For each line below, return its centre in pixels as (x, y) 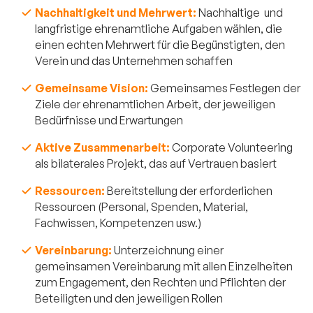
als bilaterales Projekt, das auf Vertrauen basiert (156, 163)
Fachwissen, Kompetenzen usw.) (118, 223)
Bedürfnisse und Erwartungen (109, 120)
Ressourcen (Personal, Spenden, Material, (141, 206)
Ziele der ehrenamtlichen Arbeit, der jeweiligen (155, 104)
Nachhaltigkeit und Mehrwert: (116, 12)
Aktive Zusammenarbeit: (103, 147)
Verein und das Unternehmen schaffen (134, 60)
